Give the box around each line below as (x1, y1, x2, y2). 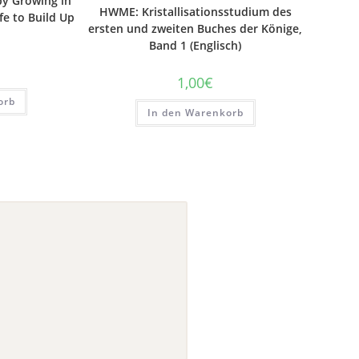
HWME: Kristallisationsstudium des (99, 4, 292, 19)
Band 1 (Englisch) (149, 38, 242, 53)
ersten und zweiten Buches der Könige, (88, 21, 303, 36)
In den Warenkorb (147, 106, 244, 119)
